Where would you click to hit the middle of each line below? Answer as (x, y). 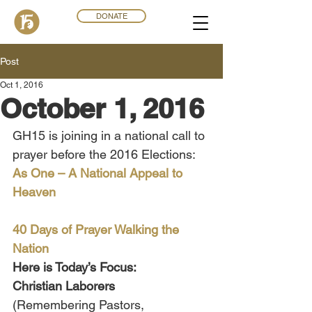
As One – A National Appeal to (99, 173)
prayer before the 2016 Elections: (104, 154)
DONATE (111, 16)
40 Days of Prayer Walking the (97, 229)
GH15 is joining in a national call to (110, 135)
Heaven (34, 192)
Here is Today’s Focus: (75, 267)
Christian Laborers (65, 286)
